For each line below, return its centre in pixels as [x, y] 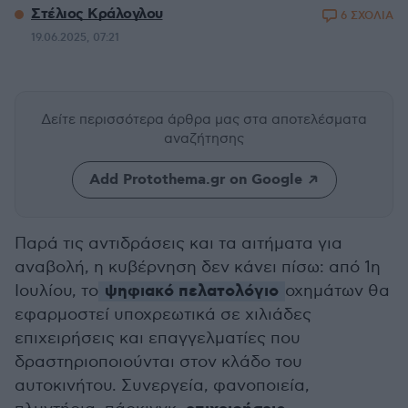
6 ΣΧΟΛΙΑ [367, 16]
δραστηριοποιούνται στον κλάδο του [158, 362]
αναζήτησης [204, 138]
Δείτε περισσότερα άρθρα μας [142, 119]
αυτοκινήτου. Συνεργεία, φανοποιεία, [162, 386]
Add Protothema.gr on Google [195, 180]
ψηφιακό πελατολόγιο [192, 291]
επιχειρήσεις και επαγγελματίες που [158, 338]
